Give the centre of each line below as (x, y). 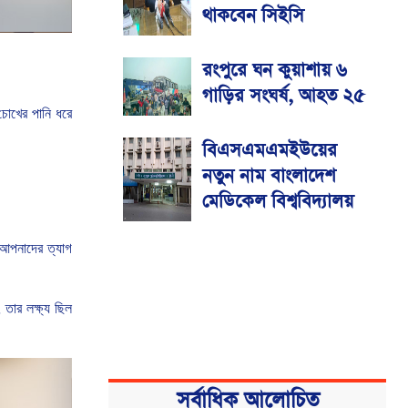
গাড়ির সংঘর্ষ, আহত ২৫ (283, 96)
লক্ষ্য (39, 308)
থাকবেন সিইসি (253, 16)
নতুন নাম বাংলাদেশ (269, 176)
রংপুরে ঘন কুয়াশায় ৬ (275, 71)
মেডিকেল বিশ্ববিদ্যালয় (278, 202)
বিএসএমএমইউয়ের (270, 151)
